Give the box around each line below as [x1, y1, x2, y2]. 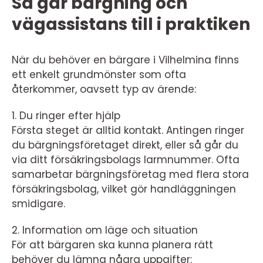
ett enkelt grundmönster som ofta [12, 67, 186, 82]
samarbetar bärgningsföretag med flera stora [12, 167, 249, 181]
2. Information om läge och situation [12, 222, 198, 237]
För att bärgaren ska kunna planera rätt [12, 237, 213, 252]
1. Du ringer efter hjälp [12, 108, 120, 123]
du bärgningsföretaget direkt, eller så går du [12, 137, 238, 152]
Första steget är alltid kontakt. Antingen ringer [12, 123, 244, 137]
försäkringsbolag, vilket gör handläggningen [12, 181, 236, 196]
